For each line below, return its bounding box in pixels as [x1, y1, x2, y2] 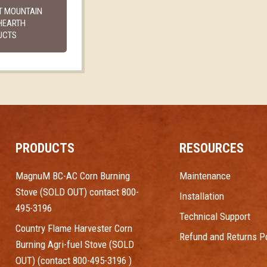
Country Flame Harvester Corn [15, 222, 132, 235]
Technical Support [179, 210, 250, 223]
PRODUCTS [15, 141, 74, 156]
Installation [179, 190, 224, 203]
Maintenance [179, 170, 231, 182]
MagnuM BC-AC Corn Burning [15, 170, 130, 182]
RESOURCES [179, 141, 244, 156]
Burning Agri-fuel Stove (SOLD [15, 238, 134, 251]
